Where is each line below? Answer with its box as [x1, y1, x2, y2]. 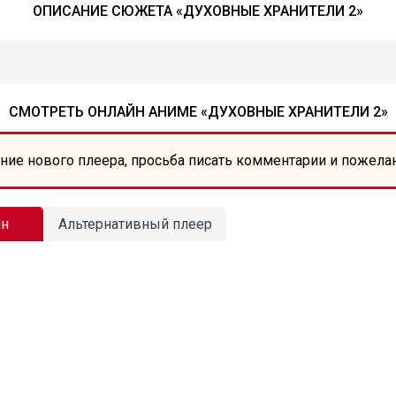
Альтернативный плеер [57, 216, 212, 232]
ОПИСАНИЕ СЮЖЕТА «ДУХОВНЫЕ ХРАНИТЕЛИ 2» [33, 3, 363, 19]
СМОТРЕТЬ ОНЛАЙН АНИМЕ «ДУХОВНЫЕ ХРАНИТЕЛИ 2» [8, 103, 388, 120]
